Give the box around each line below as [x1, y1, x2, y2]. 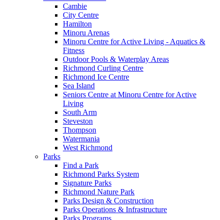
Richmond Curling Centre [63, 63, 143, 72]
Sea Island [63, 81, 95, 90]
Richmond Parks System [63, 169, 139, 178]
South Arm [63, 108, 97, 116]
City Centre [63, 10, 99, 19]
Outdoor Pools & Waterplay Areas [63, 55, 169, 63]
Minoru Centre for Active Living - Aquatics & [63, 37, 205, 46]
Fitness [63, 46, 84, 55]
